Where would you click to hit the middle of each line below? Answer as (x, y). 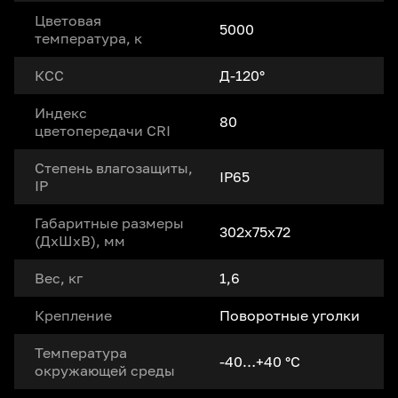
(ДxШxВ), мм (80, 240)
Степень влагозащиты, (114, 167)
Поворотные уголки (290, 315)
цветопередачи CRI (103, 130)
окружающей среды (105, 370)
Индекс (61, 112)
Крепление (73, 315)
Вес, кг (59, 278)
